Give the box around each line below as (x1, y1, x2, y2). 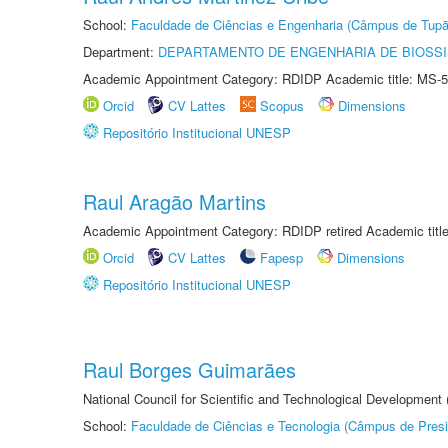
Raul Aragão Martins (83, 187, 266, 216)
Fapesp (260, 248, 303, 267)
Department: (83, 42, 158, 61)
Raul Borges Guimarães (83, 355, 296, 384)
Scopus (260, 96, 304, 115)
